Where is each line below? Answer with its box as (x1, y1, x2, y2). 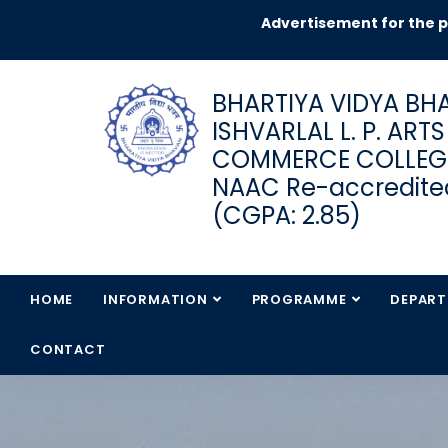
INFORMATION (103, 290, 208, 309)
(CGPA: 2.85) (212, 199, 361, 232)
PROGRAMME (251, 290, 347, 309)
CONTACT (30, 340, 106, 359)
